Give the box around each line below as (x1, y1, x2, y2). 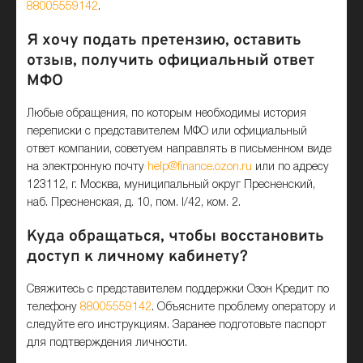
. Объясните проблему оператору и (152, 302, 336, 313)
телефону (27, 302, 81, 313)
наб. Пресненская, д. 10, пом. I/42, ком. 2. (27, 198, 241, 208)
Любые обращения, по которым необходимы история (27, 109, 307, 119)
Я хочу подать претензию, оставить (27, 30, 302, 50)
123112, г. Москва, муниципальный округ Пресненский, (27, 180, 316, 190)
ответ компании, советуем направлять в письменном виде (27, 144, 332, 155)
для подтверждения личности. (27, 338, 188, 348)
